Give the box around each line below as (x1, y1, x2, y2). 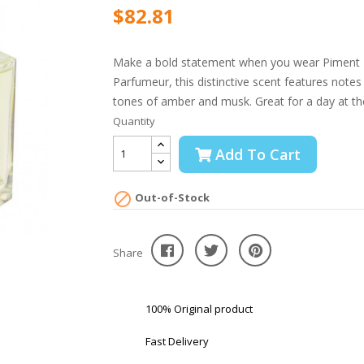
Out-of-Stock (132, 190, 210, 205)
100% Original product (145, 301, 253, 316)
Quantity (113, 114, 155, 128)
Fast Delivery (145, 333, 209, 349)
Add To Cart (215, 145, 301, 164)
